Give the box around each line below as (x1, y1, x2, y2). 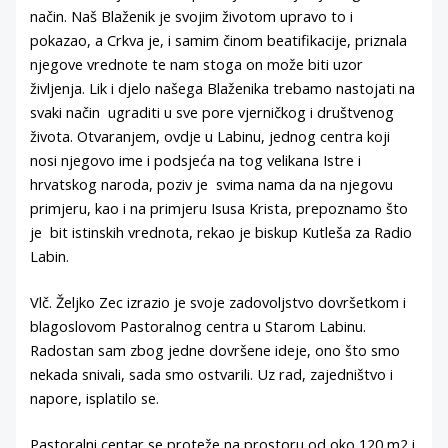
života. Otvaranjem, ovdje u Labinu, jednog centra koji (30, 125, 391, 146)
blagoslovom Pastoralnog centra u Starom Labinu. (30, 315, 367, 336)
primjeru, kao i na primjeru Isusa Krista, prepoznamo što (30, 197, 409, 218)
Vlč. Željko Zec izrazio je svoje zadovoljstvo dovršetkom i (30, 291, 407, 312)
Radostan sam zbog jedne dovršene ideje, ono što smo (30, 339, 401, 360)
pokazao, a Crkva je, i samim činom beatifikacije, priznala (30, 29, 408, 50)
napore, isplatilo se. (30, 387, 160, 408)
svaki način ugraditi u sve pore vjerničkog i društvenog (30, 101, 395, 122)
